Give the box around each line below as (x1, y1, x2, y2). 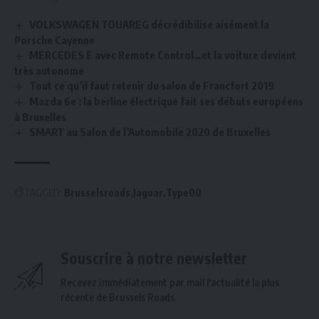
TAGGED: (24, 186, 62, 199)
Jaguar (133, 186, 163, 199)
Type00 (166, 186, 202, 199)
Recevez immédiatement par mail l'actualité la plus (61, 276, 279, 288)
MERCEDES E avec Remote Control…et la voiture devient (29, 48, 297, 62)
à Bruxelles (14, 110, 66, 123)
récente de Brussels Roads (61, 291, 174, 303)
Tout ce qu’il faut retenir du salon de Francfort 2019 (29, 79, 275, 93)
